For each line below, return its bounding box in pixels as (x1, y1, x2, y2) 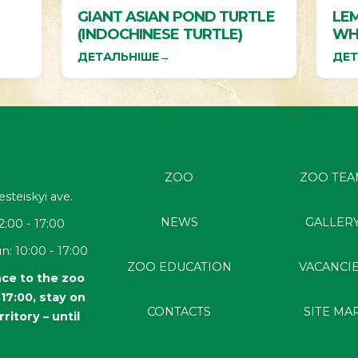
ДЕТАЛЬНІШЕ (78, 50, 160, 64)
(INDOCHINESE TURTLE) (78, 26, 243, 43)
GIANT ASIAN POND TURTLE (78, 8, 275, 26)
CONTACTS (147, 304, 211, 319)
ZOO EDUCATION (126, 260, 232, 274)
